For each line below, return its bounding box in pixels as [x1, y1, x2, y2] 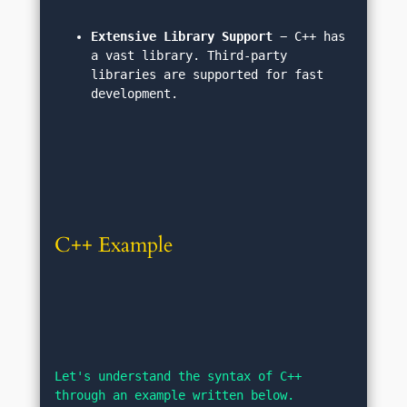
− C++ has [273, 29, 346, 44]
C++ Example [55, 231, 174, 260]
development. [91, 86, 179, 101]
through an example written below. [55, 388, 295, 403]
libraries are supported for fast [91, 67, 324, 82]
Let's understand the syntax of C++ [55, 369, 303, 384]
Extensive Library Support [91, 29, 273, 44]
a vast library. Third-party [91, 48, 288, 63]
